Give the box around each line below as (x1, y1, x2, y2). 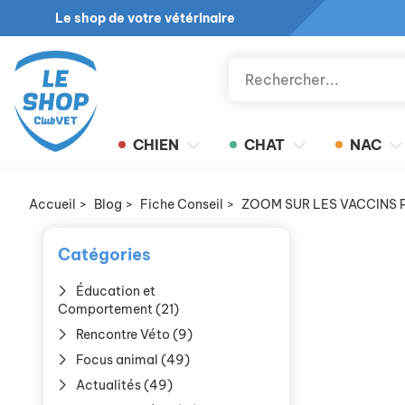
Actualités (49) (76, 377, 173, 393)
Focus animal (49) (76, 352, 190, 368)
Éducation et (76, 283, 155, 299)
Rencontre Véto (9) (76, 326, 193, 343)
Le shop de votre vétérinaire (54, 10, 235, 26)
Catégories (58, 244, 151, 265)
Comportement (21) (58, 301, 179, 317)
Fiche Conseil (140, 196, 223, 212)
